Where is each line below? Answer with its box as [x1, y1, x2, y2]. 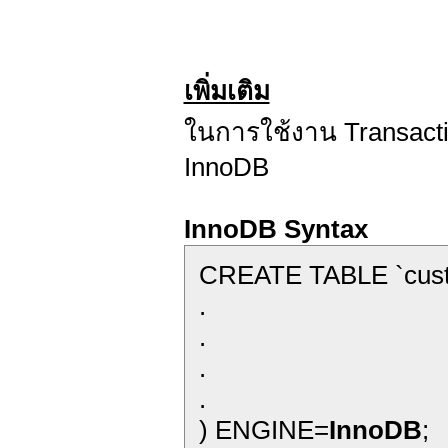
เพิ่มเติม [183, 76, 270, 106]
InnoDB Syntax [183, 214, 368, 244]
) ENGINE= [198, 415, 329, 445]
